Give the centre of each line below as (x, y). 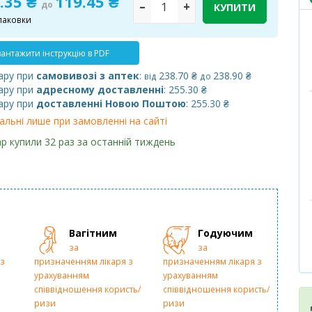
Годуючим (225, 233)
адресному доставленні (100, 89)
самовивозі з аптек (88, 76)
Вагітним (93, 233)
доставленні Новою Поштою (111, 103)
